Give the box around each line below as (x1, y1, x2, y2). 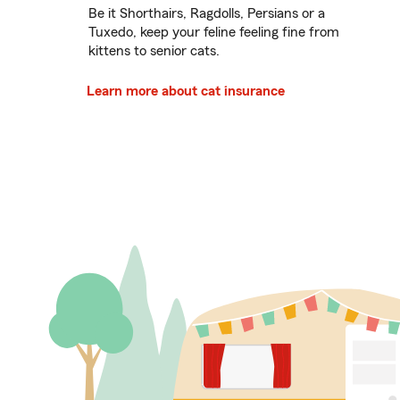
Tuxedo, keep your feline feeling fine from (88, 25, 339, 40)
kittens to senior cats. (88, 44, 220, 59)
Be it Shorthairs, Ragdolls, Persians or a (88, 6, 325, 21)
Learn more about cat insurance (87, 84, 285, 99)
